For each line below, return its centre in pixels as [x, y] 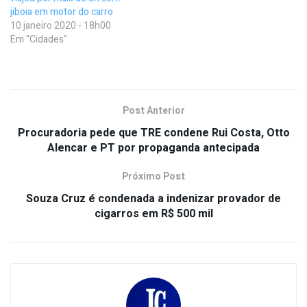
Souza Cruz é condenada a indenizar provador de [153, 199]
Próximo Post [153, 177]
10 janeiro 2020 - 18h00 [61, 26]
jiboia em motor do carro [62, 12]
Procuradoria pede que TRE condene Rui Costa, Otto [153, 133]
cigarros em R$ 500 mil [153, 214]
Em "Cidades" [39, 40]
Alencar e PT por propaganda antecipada [153, 148]
